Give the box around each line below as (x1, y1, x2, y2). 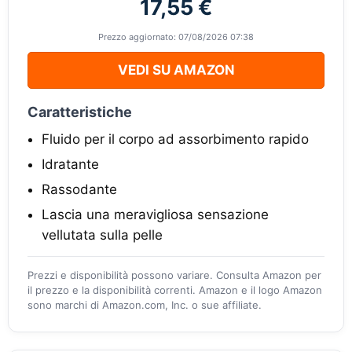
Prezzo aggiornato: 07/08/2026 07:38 (98, 31, 254, 42)
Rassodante (42, 181, 117, 197)
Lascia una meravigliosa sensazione (42, 207, 269, 222)
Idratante (42, 156, 99, 172)
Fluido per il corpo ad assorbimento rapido (42, 131, 309, 147)
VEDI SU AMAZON (117, 62, 235, 78)
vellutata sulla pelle (42, 227, 163, 243)
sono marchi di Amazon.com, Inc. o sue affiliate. (27, 299, 262, 311)
